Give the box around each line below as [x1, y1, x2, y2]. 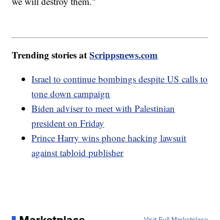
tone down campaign [31, 87, 110, 100]
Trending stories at [12, 48, 90, 62]
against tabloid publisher [31, 146, 124, 159]
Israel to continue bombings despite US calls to [31, 73, 208, 85]
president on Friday [31, 117, 105, 130]
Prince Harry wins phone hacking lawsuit [31, 132, 187, 144]
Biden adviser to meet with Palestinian [31, 102, 175, 115]
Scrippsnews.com [89, 48, 158, 62]
